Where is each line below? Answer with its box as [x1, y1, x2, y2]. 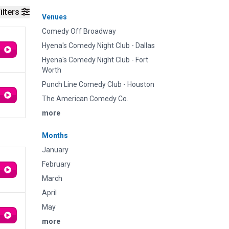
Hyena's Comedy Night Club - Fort [42, 56, 148, 64]
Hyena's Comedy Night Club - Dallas [42, 41, 155, 50]
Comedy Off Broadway [42, 27, 116, 35]
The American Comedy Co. [42, 95, 128, 103]
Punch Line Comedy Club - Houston [42, 80, 154, 88]
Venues [42, 13, 67, 21]
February [42, 160, 71, 168]
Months [42, 131, 68, 140]
